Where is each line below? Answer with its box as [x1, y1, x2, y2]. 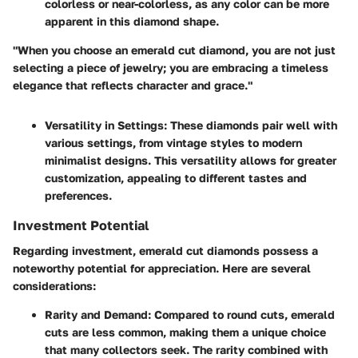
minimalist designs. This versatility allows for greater [45, 153, 336, 167]
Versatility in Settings [45, 118, 164, 132]
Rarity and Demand [45, 308, 148, 322]
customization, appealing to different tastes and [45, 171, 307, 185]
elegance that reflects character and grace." [13, 78, 253, 92]
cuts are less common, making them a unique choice [45, 325, 326, 340]
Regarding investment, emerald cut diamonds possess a [13, 244, 318, 258]
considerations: [13, 279, 96, 293]
